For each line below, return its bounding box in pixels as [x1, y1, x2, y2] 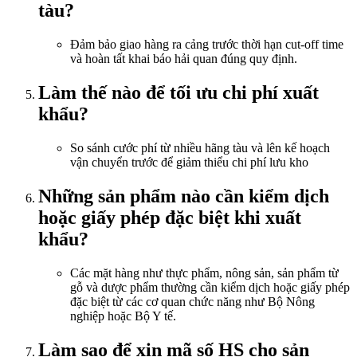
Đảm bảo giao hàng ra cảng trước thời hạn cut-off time [70, 37, 343, 51]
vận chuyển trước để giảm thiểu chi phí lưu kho [70, 155, 308, 169]
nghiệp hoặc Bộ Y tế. [70, 308, 176, 323]
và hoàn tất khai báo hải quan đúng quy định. [70, 51, 297, 65]
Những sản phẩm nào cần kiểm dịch [38, 185, 329, 206]
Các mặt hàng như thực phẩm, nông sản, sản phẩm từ [70, 265, 339, 280]
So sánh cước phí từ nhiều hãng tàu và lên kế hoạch [70, 140, 330, 155]
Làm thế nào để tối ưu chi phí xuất [38, 81, 319, 103]
